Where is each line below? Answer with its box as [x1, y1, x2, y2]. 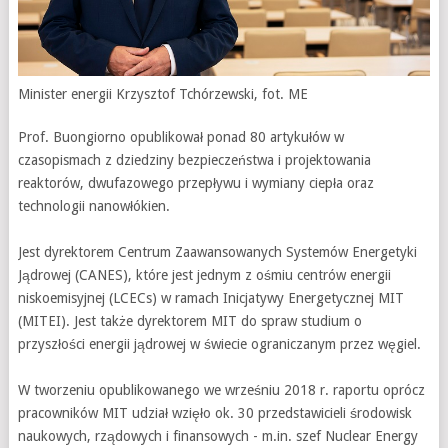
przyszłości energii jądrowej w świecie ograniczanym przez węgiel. [17, 336, 421, 353]
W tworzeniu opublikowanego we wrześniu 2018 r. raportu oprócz [17, 382, 425, 399]
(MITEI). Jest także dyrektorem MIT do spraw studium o [17, 313, 362, 330]
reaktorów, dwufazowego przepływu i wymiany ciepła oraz [17, 175, 374, 192]
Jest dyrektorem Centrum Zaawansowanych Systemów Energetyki [17, 244, 417, 261]
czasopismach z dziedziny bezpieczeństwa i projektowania [17, 152, 371, 169]
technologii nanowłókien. [17, 198, 170, 215]
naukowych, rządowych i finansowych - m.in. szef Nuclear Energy [17, 428, 418, 445]
